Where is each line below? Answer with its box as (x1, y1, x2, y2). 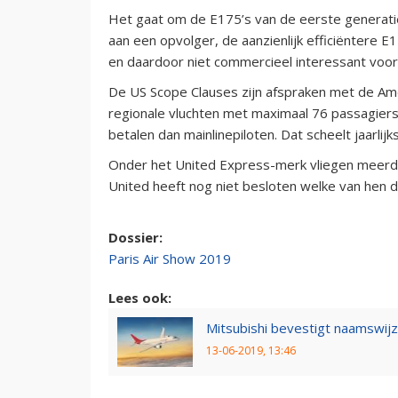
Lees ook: (108, 288, 171, 306)
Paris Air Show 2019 (108, 249, 231, 267)
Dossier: (108, 227, 166, 246)
